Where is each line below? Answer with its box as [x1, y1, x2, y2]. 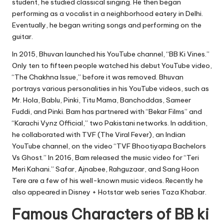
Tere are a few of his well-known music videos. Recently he [12, 175, 203, 185]
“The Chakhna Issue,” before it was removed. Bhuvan [12, 72, 183, 81]
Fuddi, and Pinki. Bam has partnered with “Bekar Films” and [12, 106, 202, 116]
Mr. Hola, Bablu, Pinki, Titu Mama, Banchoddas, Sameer [12, 95, 191, 104]
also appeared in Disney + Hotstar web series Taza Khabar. [12, 187, 206, 196]
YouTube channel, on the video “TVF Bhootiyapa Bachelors [12, 141, 206, 150]
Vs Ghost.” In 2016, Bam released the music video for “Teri [12, 152, 199, 162]
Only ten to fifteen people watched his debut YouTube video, [12, 60, 212, 70]
